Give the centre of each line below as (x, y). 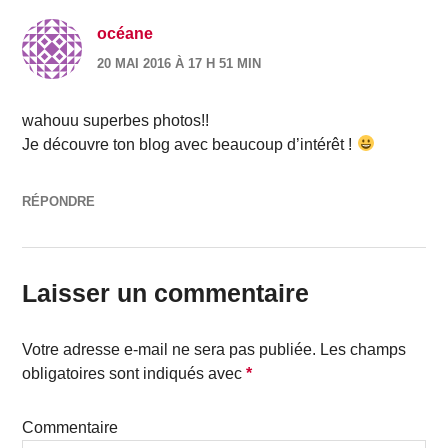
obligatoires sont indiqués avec (134, 373)
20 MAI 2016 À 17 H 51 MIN (179, 63)
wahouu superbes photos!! (116, 120)
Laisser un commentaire (166, 292)
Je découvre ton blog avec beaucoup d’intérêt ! (189, 144)
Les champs (361, 349)
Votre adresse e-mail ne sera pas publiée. (169, 349)
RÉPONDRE (59, 201)
